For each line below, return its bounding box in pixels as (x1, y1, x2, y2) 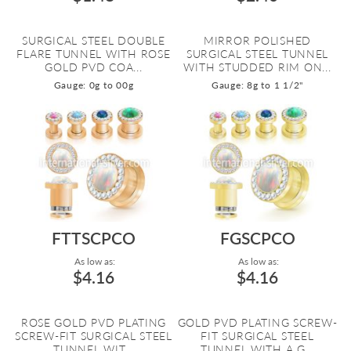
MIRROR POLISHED (203, 34, 312, 47)
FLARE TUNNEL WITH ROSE (16, 47, 171, 60)
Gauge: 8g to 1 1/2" (212, 79, 303, 91)
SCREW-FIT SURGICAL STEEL (15, 329, 172, 342)
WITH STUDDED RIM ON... (183, 60, 331, 74)
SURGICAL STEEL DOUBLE (22, 34, 165, 47)
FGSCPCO (219, 228, 295, 248)
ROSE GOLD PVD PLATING (20, 316, 167, 329)
